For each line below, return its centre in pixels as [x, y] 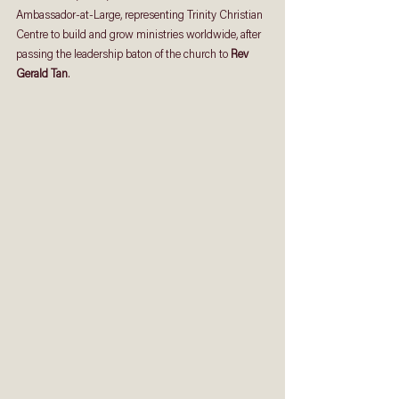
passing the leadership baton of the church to [123, 54]
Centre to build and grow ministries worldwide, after [140, 35]
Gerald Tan [42, 74]
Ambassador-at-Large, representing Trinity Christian [141, 15]
